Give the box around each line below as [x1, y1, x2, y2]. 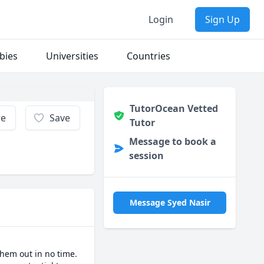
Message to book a [128, 135, 216, 148]
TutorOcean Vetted [129, 102, 218, 115]
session [128, 149, 164, 162]
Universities [46, 49, 98, 62]
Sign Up [205, 13, 240, 26]
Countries [127, 49, 170, 62]
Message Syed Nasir [129, 197, 210, 208]
